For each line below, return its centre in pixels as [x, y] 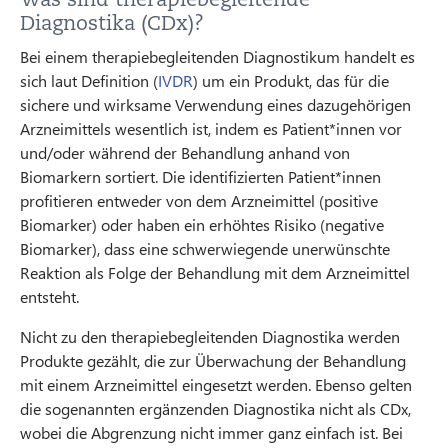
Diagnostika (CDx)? [112, 22]
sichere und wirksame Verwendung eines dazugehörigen [215, 104]
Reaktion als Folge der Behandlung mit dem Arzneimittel [215, 272]
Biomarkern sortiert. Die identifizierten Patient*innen [200, 176]
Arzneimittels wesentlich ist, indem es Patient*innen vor [211, 128]
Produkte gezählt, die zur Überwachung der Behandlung [213, 360]
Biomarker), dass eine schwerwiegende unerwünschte [205, 248]
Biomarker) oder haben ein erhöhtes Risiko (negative [202, 224]
